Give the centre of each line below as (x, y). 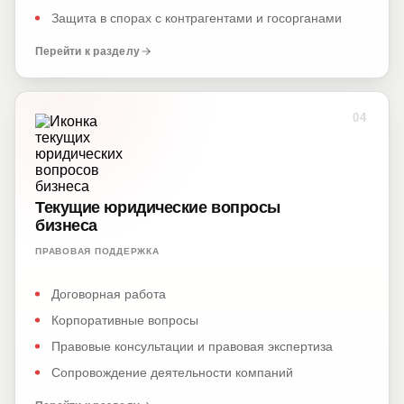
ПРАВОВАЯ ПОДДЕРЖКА (97, 251)
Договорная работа (109, 294)
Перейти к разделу (88, 51)
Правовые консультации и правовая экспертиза (192, 346)
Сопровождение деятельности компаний (172, 372)
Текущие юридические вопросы (158, 207)
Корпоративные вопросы (125, 320)
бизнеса (66, 225)
